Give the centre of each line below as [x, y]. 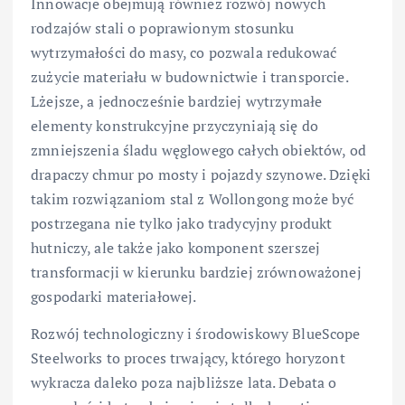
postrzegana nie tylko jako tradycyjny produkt [182, 224]
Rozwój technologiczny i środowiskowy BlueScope [196, 334]
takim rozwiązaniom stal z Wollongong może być [193, 199]
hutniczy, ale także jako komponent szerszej [176, 248]
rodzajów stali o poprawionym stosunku [163, 28]
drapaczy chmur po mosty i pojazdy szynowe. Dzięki [201, 175]
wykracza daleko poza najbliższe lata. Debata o [184, 383]
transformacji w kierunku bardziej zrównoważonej [196, 273]
